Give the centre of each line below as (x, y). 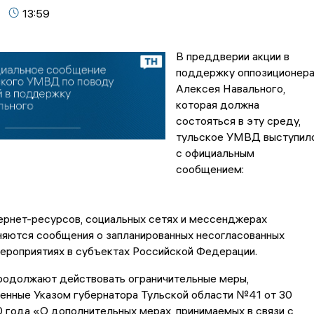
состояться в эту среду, (238, 121)
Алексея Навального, (230, 89)
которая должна (217, 105)
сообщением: (210, 169)
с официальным (215, 153)
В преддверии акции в (232, 56)
